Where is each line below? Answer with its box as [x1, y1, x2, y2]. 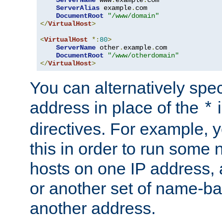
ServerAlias [56, 3, 100, 12]
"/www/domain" [108, 11, 159, 20]
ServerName [56, 43, 96, 52]
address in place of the [30, 98, 203, 117]
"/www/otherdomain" [108, 51, 179, 59]
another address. [30, 198, 156, 218]
